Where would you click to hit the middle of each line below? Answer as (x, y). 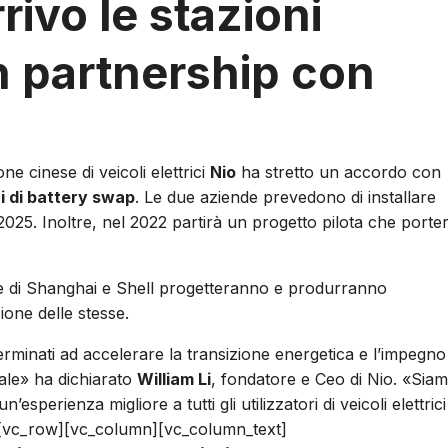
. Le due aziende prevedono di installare (285, 197)
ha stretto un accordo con (338, 172)
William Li (174, 379)
